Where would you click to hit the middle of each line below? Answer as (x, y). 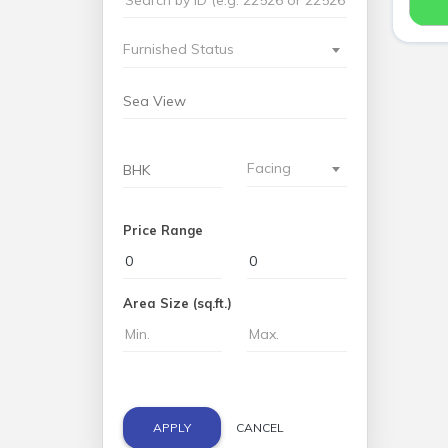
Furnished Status (178, 49)
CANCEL (259, 427)
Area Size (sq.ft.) (177, 303)
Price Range (162, 230)
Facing (269, 168)
